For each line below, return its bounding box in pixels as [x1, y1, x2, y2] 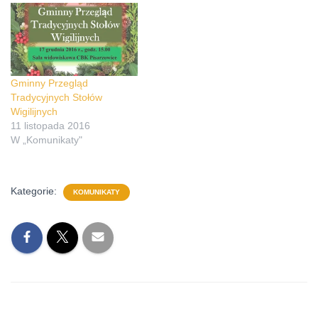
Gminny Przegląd [11, 77, 88, 89]
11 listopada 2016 [11, 119, 90, 131]
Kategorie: [11, 185, 60, 197]
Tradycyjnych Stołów [11, 91, 102, 103]
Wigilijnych [11, 105, 57, 117]
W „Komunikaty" [11, 133, 82, 146]
